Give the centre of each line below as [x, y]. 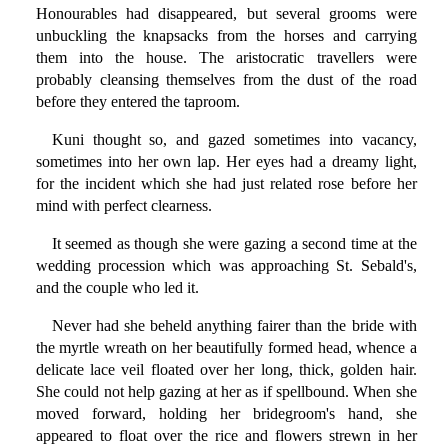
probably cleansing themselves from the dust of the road [226, 80]
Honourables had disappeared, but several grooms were [226, 14]
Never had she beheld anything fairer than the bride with [234, 326]
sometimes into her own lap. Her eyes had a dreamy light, [226, 162]
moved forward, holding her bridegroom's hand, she [226, 414]
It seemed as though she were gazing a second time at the [234, 244]
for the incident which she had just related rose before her [226, 184]
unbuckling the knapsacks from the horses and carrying [226, 36]
